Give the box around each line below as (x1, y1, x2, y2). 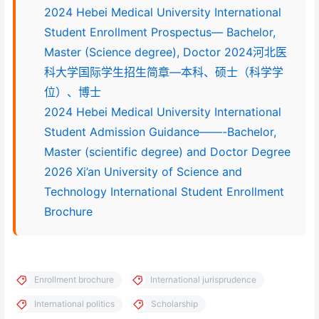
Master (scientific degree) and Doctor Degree (44, 145, 291, 159)
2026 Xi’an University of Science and (44, 164, 242, 179)
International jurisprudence (150, 273, 256, 285)
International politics (34, 298, 115, 309)
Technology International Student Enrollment (44, 184, 284, 199)
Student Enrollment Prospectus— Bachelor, (44, 25, 276, 40)
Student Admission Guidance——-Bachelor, (44, 125, 276, 140)
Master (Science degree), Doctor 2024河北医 (44, 45, 287, 60)
